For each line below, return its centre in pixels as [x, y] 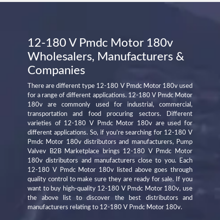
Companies [56, 70]
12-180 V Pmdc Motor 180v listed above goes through [110, 170]
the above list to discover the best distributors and [110, 198]
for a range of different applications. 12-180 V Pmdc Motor [110, 95]
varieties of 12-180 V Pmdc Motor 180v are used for [110, 123]
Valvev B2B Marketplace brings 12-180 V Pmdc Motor [110, 151]
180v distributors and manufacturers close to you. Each [110, 161]
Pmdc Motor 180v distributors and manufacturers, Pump [110, 142]
